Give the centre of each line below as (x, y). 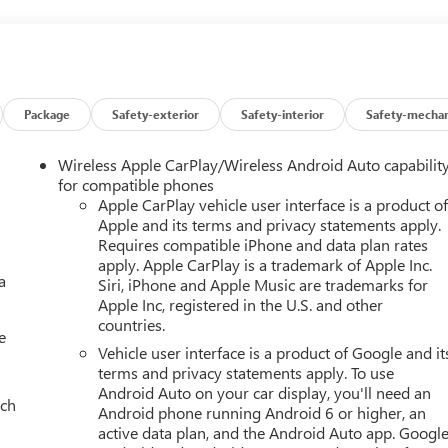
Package (47, 114)
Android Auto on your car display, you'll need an (265, 393)
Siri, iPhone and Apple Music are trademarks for (263, 285)
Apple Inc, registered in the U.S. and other (241, 305)
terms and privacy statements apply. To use (246, 373)
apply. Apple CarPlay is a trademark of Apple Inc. (265, 265)
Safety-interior (283, 114)
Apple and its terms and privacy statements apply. (270, 225)
